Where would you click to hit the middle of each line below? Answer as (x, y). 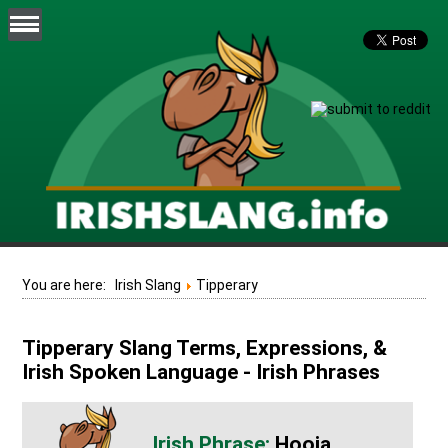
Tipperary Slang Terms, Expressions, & (205, 348)
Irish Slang (148, 284)
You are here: (69, 284)
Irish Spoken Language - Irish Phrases (201, 372)
